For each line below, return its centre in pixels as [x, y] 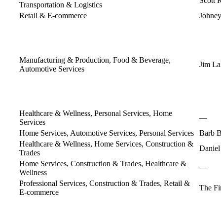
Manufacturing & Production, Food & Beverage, [95, 60]
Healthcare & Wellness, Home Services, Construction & [106, 144]
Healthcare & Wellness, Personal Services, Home [96, 113]
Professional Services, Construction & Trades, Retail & [105, 183]
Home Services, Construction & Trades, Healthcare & [103, 163]
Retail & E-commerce [53, 15]
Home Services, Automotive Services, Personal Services [107, 133]
